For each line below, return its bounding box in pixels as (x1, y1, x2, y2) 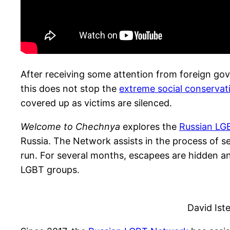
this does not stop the (21, 83, 119, 94)
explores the (123, 121, 179, 132)
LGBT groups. (21, 164, 80, 175)
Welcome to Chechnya (21, 121, 123, 132)
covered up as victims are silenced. (21, 97, 172, 108)
